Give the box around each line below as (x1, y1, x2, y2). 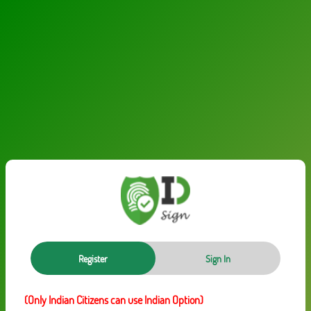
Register (78, 251, 108, 265)
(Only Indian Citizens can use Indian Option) (22, 292, 203, 307)
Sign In (205, 251, 230, 265)
